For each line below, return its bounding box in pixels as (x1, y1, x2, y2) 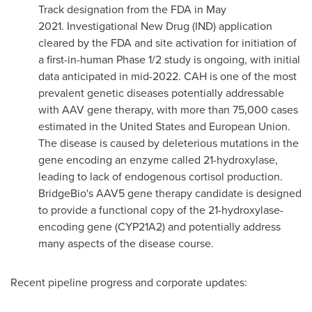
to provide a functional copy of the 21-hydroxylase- (38, 202, 283, 218)
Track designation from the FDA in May (38, 1, 226, 17)
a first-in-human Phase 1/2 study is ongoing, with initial (38, 52, 300, 68)
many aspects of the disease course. (38, 235, 214, 251)
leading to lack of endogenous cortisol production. (38, 169, 283, 185)
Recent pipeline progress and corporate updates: (10, 274, 247, 290)
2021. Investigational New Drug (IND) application (38, 18, 272, 34)
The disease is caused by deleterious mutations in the (38, 135, 299, 151)
